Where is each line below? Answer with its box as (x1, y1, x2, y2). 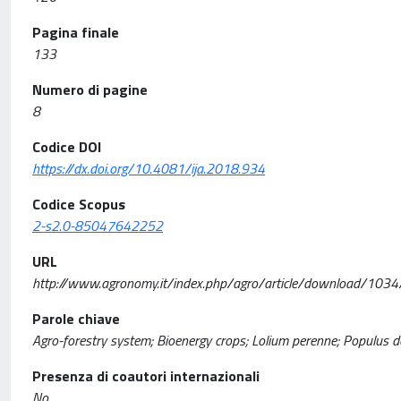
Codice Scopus (32, 193, 125, 215)
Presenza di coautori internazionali (32, 365, 260, 387)
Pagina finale (32, 21, 119, 43)
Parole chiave (32, 308, 120, 329)
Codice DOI (32, 136, 101, 158)
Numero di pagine (32, 79, 148, 100)
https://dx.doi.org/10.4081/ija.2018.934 (32, 158, 265, 179)
